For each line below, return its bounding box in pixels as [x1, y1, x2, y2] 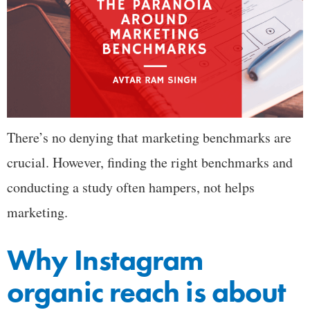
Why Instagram [7, 241, 203, 280]
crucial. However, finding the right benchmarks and [7, 153, 293, 172]
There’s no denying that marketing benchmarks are [7, 128, 291, 147]
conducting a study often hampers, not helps [7, 178, 255, 197]
